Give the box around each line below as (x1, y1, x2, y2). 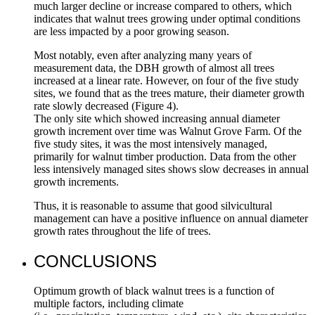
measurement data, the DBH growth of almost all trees (34, 61, 274, 74)
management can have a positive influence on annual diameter (34, 212, 308, 224)
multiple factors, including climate (34, 297, 184, 310)
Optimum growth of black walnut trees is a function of (34, 285, 274, 297)
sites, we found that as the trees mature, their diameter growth (34, 86, 304, 99)
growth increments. (34, 175, 119, 188)
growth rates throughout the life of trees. (34, 224, 211, 237)
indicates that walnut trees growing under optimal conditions (34, 12, 300, 25)
